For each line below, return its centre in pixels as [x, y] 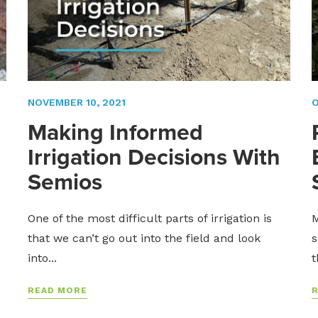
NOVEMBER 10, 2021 [76, 102]
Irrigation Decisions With [154, 157]
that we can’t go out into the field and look [144, 238]
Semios [65, 181]
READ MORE [57, 290]
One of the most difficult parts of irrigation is [149, 218]
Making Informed [115, 132]
